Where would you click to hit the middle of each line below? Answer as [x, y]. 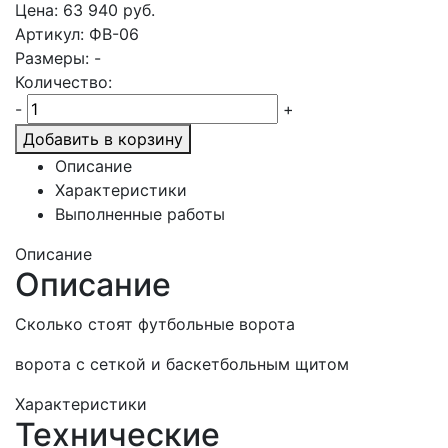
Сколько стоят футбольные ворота [155, 324]
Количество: [63, 82]
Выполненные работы [140, 214]
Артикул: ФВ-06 [77, 34]
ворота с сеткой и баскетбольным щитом [182, 364]
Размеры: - [58, 58]
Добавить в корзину [103, 139]
